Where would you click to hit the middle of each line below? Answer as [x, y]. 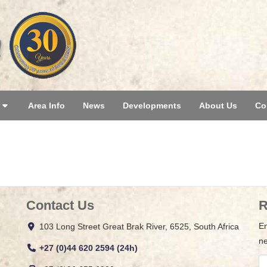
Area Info [46, 105]
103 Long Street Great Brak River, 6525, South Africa [139, 226]
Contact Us [60, 205]
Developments [152, 105]
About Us [218, 105]
